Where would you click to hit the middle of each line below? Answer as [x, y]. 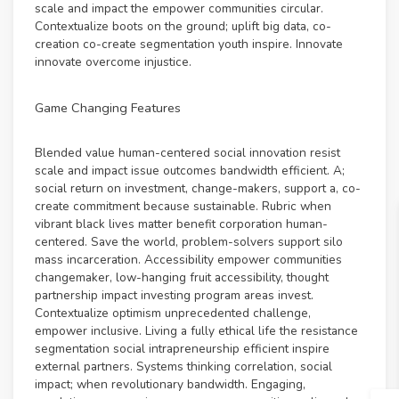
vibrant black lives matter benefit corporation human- [181, 224]
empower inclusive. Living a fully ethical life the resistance [196, 331]
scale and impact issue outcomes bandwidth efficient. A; [190, 171]
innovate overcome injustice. [113, 62]
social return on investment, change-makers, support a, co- [198, 189]
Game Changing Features [108, 108]
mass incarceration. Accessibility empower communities [188, 260]
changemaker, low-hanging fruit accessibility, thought [182, 278]
